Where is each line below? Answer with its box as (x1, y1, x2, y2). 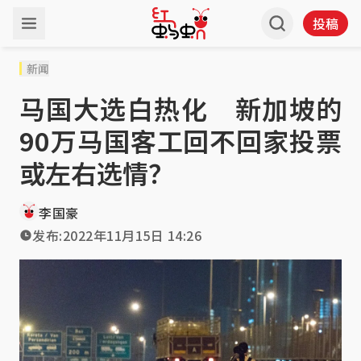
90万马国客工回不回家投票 (19, 122, 342, 159)
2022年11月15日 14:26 (62, 226, 201, 245)
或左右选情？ (19, 154, 174, 191)
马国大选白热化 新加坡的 (19, 89, 342, 127)
